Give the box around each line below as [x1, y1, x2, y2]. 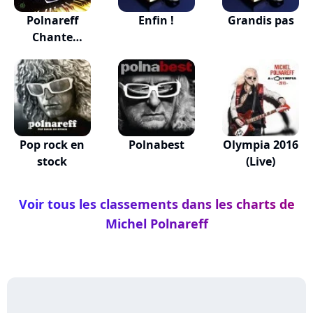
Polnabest [128, 137, 184, 152]
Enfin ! [138, 13, 175, 28]
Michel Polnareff [105, 215, 208, 232]
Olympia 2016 [223, 137, 299, 152]
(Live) [246, 154, 276, 169]
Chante [31, 29, 73, 45]
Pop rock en [20, 137, 85, 152]
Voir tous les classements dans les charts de [18, 196, 295, 212]
